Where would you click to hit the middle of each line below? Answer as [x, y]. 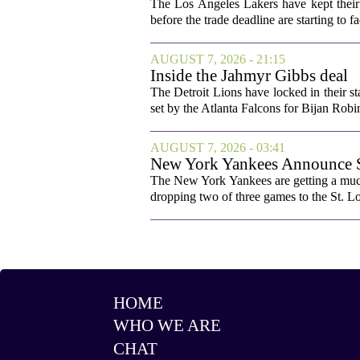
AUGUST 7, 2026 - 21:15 [218, 59]
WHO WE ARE [167, 326]
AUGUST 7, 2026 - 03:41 [218, 147]
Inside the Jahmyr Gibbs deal [249, 75]
